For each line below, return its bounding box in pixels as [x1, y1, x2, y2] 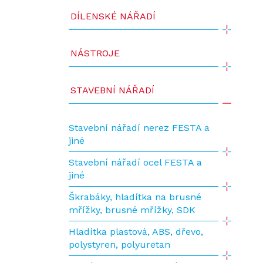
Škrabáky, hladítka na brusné [69, 191, 201, 203]
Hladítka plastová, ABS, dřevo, [69, 226, 203, 237]
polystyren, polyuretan [69, 239, 170, 250]
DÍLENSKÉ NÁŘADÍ [70, 11, 156, 22]
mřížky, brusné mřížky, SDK [69, 204, 195, 215]
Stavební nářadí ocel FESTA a [69, 157, 202, 168]
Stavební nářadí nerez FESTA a [69, 122, 210, 133]
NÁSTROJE [70, 48, 120, 59]
